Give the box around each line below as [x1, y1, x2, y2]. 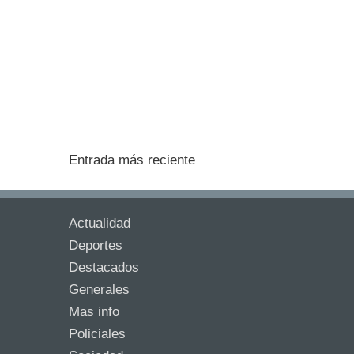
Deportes [69, 238, 122, 253]
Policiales [69, 326, 126, 341]
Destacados [69, 260, 139, 275]
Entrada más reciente [69, 153, 195, 168]
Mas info [69, 304, 119, 319]
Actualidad [69, 216, 130, 231]
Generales [69, 282, 130, 297]
